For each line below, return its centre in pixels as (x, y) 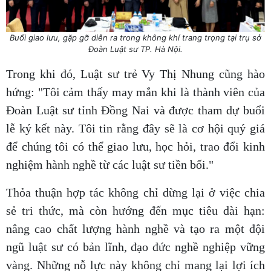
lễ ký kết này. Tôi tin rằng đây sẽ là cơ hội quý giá (135, 128)
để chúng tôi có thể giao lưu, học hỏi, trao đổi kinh (135, 146)
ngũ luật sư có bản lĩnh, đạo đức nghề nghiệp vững (135, 247)
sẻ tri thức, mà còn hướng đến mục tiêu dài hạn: (135, 210)
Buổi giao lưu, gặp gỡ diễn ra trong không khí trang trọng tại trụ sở (135, 37)
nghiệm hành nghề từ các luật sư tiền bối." (110, 164)
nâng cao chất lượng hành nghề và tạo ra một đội (135, 228)
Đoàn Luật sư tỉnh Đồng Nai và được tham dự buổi (135, 110)
